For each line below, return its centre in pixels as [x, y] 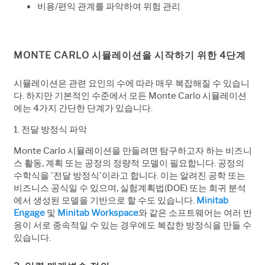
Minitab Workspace [98, 213]
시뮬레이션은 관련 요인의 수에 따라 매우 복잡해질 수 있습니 [132, 83]
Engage [29, 213]
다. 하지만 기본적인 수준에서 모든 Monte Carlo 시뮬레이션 [130, 96]
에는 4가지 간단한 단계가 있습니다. [83, 108]
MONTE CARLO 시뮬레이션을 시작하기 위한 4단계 [130, 55]
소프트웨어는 [195, 213]
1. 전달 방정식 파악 [50, 129]
